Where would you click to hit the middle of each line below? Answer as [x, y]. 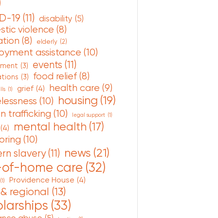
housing [78, 100]
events [47, 64]
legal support [88, 115]
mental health [50, 127]
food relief [55, 76]
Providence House [42, 180]
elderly [47, 42]
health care [74, 88]
